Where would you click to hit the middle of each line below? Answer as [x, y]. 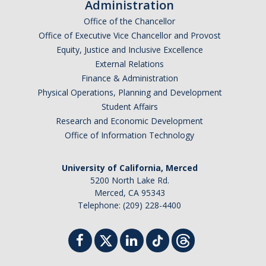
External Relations [129, 64]
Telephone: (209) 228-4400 [129, 205]
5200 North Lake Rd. [129, 180]
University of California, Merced [129, 168]
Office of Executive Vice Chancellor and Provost [129, 36]
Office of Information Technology [129, 135]
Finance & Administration [129, 78]
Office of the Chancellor [129, 21]
